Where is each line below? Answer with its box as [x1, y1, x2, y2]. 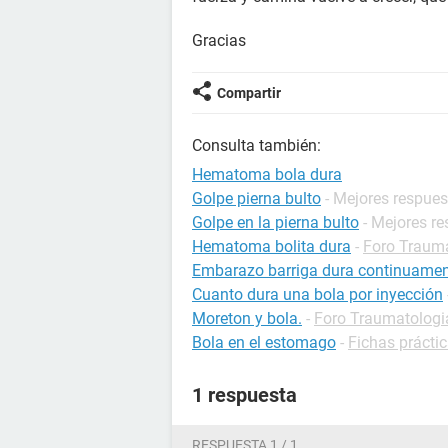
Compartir [217, 85, 281, 101]
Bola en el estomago [192, 333, 336, 352]
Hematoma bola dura [192, 165, 342, 184]
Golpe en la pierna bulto [192, 213, 359, 232]
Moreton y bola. [192, 309, 302, 328]
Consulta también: [192, 136, 321, 155]
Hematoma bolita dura [192, 237, 351, 256]
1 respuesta [192, 383, 297, 407]
